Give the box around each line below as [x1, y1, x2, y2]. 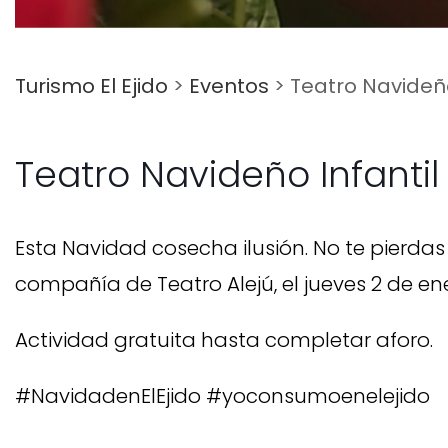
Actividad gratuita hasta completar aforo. [15, 325, 433, 354]
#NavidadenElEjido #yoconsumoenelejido [15, 381, 430, 410]
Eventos [189, 71, 269, 100]
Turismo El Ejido [15, 71, 168, 100]
